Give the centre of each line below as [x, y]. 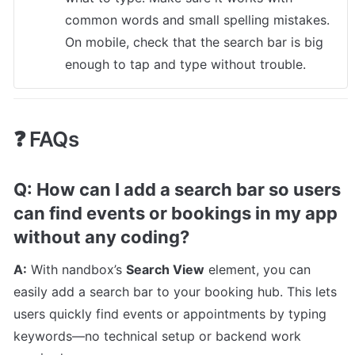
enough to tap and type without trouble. [185, 65]
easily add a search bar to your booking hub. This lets [175, 291]
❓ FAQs [46, 139]
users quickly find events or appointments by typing [170, 313]
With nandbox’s [76, 269]
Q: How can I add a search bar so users [177, 189]
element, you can [258, 269]
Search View [165, 269]
